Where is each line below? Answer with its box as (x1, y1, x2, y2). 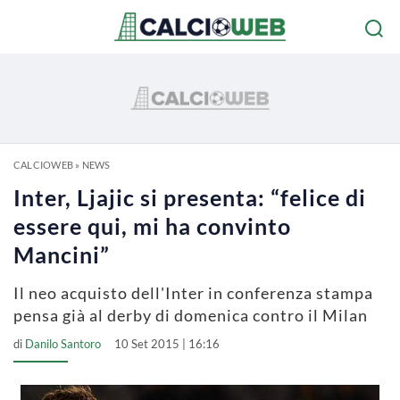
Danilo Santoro (25, 337, 101, 351)
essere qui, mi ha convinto (13, 212, 291, 239)
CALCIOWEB (13, 159, 73, 171)
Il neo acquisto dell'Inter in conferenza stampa (13, 283, 373, 303)
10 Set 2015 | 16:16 (114, 337, 220, 351)
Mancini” (13, 241, 110, 268)
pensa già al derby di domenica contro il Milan (13, 305, 368, 325)
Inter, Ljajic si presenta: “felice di (13, 184, 366, 211)
